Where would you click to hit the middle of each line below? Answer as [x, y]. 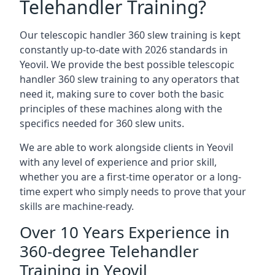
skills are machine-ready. [77, 206]
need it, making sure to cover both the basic [122, 94]
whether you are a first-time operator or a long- [130, 177]
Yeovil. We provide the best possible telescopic [127, 64]
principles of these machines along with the [121, 109]
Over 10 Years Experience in [125, 232]
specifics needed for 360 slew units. [102, 123]
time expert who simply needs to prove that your [133, 192]
